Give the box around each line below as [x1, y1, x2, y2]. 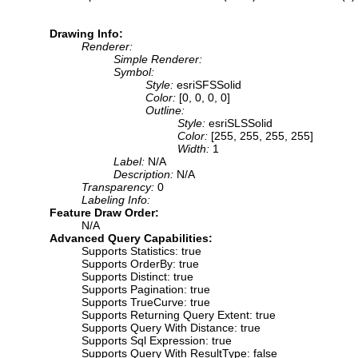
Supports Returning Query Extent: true [82, 308, 276, 321]
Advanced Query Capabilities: [50, 231, 213, 245]
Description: [113, 167, 177, 181]
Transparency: [82, 180, 157, 193]
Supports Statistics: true [82, 244, 201, 257]
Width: [177, 141, 213, 155]
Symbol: [113, 65, 154, 78]
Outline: [145, 103, 185, 117]
